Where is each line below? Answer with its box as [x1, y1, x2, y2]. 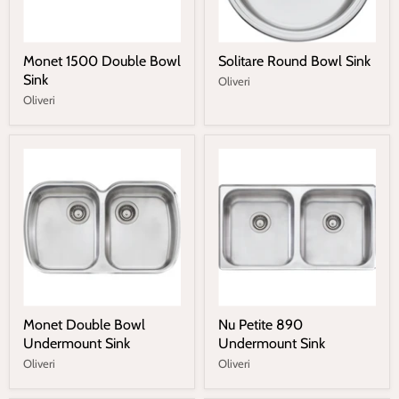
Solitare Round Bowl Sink [218, 52, 370, 69]
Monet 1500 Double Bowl [23, 52, 181, 69]
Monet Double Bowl [23, 315, 145, 333]
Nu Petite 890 [218, 315, 303, 333]
